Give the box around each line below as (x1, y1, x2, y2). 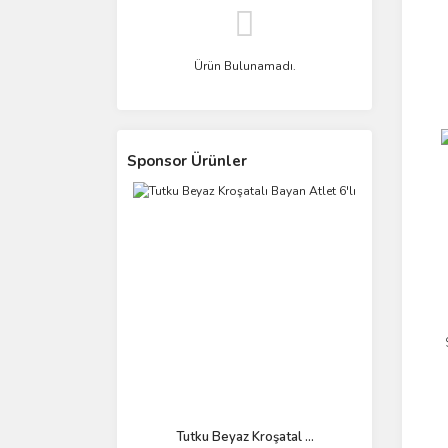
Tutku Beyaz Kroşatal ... (175, 428, 314, 446)
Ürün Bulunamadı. (193, 58, 296, 74)
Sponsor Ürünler (127, 151, 247, 171)
